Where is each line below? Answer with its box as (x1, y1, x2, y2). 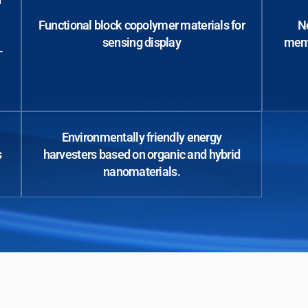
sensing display (102, 35, 181, 50)
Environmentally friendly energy (61, 129, 222, 144)
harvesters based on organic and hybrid (43, 146, 241, 162)
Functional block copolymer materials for (38, 18, 245, 33)
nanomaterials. (102, 164, 180, 179)
